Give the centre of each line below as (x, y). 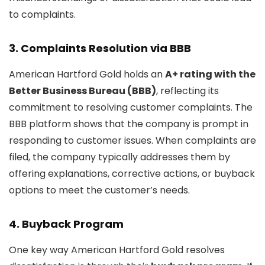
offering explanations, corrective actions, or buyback (132, 174)
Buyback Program (73, 224)
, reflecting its (188, 91)
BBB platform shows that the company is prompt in (129, 124)
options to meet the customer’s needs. (99, 190)
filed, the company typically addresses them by (119, 157)
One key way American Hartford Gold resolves (117, 250)
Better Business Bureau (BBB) (83, 91)
